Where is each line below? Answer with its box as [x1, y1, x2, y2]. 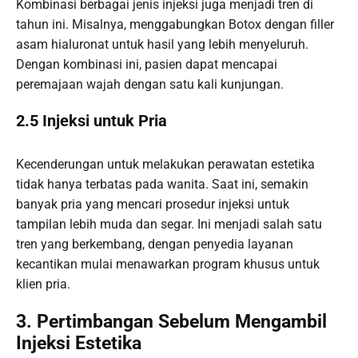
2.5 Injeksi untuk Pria [16, 110, 167, 130]
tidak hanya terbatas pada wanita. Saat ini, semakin [16, 177, 308, 193]
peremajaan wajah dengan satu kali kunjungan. [16, 76, 284, 92]
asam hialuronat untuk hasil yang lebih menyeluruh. [16, 36, 308, 52]
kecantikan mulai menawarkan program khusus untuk [16, 257, 320, 272]
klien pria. [16, 276, 70, 292]
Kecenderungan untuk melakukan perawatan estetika [16, 157, 315, 173]
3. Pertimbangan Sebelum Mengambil [16, 310, 327, 332]
